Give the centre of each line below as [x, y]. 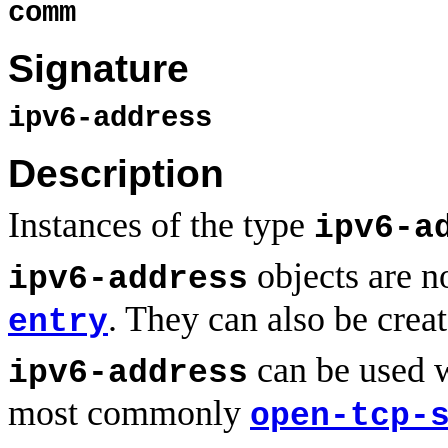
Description [116, 174]
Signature [98, 69]
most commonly [129, 413]
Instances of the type [161, 225]
